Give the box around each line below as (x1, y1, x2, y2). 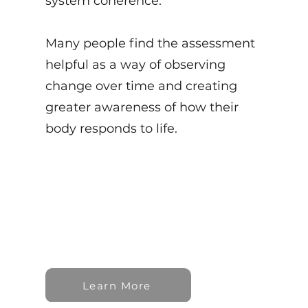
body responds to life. (45, 121, 177, 136)
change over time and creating (45, 78, 237, 93)
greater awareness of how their (45, 100, 239, 115)
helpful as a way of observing (45, 57, 225, 72)
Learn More (82, 278, 151, 292)
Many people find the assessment (45, 36, 255, 51)
